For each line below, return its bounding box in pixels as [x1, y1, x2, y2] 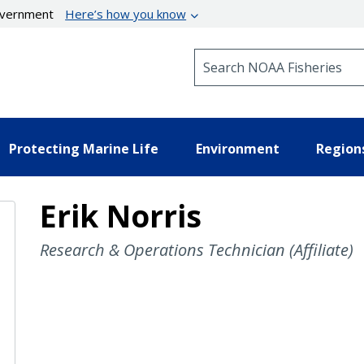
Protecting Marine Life [9, 139, 158, 158]
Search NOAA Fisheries [193, 48, 326, 63]
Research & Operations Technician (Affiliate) [39, 238, 353, 261]
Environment [195, 139, 279, 158]
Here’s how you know [65, 6, 187, 22]
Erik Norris [39, 194, 201, 236]
